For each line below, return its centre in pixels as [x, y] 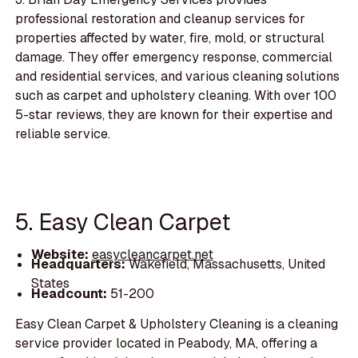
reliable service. [63, 134]
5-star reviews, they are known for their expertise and [174, 115]
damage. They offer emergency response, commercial [174, 58]
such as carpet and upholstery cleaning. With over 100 [176, 96]
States [50, 284]
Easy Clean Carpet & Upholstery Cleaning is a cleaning [177, 324]
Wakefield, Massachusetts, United [227, 265]
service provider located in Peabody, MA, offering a [167, 343]
